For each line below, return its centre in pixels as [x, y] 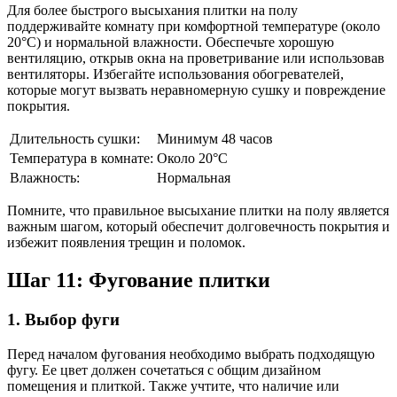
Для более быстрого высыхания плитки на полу [152, 11]
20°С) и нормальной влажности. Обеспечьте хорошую [171, 43]
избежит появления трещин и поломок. [126, 243]
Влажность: [45, 178]
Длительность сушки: [75, 139]
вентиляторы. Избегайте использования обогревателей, [175, 74]
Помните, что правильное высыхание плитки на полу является [198, 211]
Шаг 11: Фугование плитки [139, 280]
